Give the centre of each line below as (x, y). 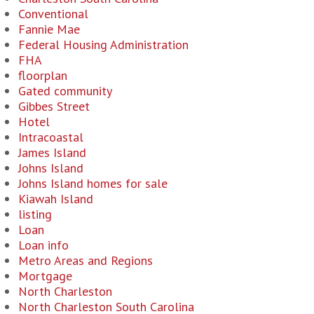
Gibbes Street (54, 106)
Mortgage (45, 276)
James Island (52, 152)
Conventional (53, 14)
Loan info (43, 245)
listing (35, 214)
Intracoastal (51, 137)
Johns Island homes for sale (93, 183)
